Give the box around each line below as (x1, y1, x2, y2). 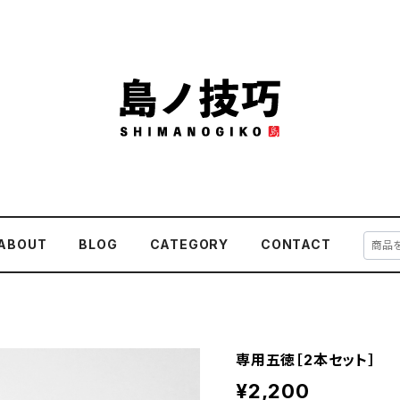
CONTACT (261, 237, 331, 252)
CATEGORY (149, 237, 229, 252)
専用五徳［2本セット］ (236, 351, 376, 369)
